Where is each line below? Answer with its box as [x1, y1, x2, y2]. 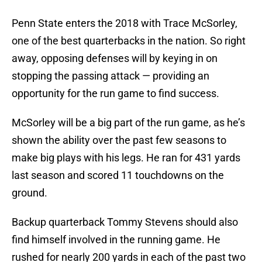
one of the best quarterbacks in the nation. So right [12, 35, 246, 47]
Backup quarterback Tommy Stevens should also [12, 216, 238, 229]
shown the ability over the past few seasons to [12, 134, 226, 147]
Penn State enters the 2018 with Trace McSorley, [12, 17, 237, 30]
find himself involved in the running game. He [12, 233, 220, 246]
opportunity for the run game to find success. [12, 87, 219, 100]
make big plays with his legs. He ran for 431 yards [12, 151, 240, 164]
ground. [12, 187, 47, 199]
